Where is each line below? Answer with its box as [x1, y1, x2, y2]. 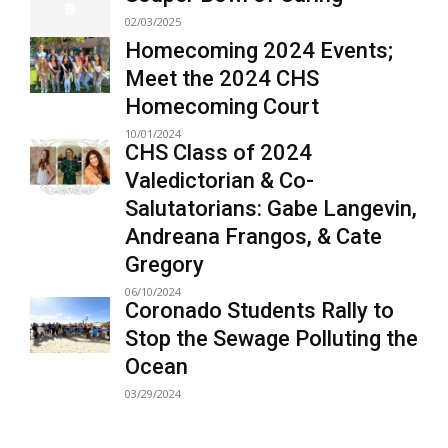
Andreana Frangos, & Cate [125, 224, 382, 249]
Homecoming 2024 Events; [125, 38, 393, 63]
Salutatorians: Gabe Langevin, [125, 196, 417, 221]
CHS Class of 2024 [125, 140, 312, 165]
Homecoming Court [125, 94, 319, 119]
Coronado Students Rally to [125, 298, 394, 323]
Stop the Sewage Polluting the [125, 326, 418, 351]
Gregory [125, 252, 204, 277]
